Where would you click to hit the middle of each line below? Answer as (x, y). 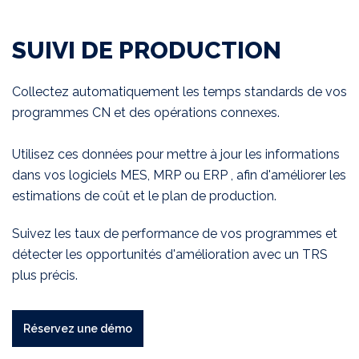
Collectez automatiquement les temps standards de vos (179, 91)
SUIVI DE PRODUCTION (147, 50)
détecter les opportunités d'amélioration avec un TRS (170, 254)
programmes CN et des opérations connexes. (146, 112)
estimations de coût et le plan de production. (144, 196)
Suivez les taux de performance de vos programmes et (175, 233)
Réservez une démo (78, 328)
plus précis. (45, 275)
